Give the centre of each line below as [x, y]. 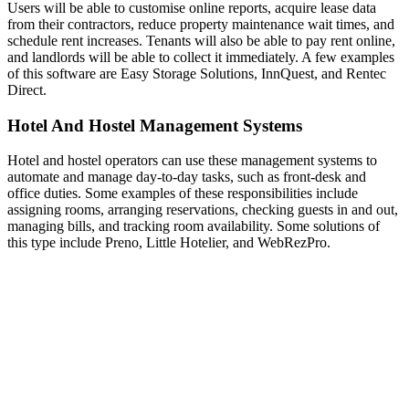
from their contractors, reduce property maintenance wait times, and [201, 24]
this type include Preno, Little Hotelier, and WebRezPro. [169, 243]
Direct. [27, 89]
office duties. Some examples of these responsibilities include [183, 194]
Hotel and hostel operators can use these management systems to [192, 161]
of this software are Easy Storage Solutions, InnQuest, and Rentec [197, 73]
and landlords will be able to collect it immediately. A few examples [201, 57]
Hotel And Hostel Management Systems [155, 125]
